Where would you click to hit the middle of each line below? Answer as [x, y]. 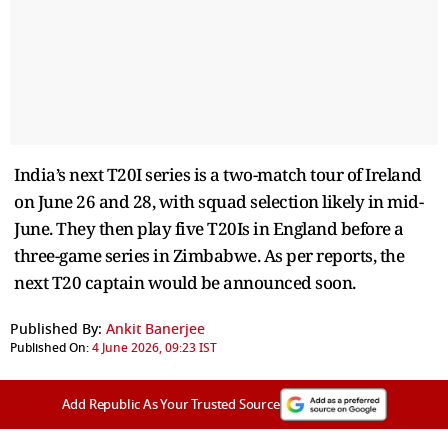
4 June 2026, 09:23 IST [154, 347]
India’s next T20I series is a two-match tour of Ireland [218, 174]
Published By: [56, 329]
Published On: [49, 347]
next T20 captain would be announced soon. [186, 282]
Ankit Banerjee [155, 329]
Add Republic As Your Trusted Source [170, 404]
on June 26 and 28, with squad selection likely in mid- [218, 201]
